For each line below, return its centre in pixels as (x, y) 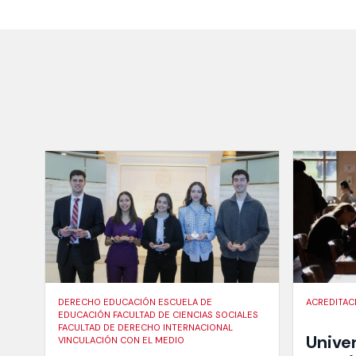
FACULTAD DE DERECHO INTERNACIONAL (145, 327)
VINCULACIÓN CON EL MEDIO (121, 340)
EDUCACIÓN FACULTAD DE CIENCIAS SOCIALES (158, 314)
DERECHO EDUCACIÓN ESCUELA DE (135, 302)
